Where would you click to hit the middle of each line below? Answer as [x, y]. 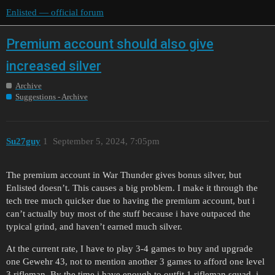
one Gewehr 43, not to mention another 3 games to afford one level [135, 262]
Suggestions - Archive [52, 96]
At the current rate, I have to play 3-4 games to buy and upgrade [130, 249]
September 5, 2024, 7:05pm [106, 141]
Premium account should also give [110, 44]
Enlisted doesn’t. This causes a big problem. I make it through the [132, 188]
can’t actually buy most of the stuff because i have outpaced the [128, 214]
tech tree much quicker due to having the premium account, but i [130, 201]
